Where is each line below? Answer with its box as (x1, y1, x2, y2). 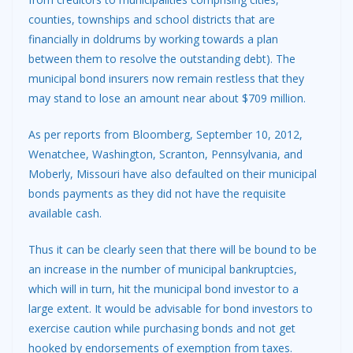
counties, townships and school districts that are (28, 12, 275, 28)
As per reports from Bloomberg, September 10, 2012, (28, 127, 303, 143)
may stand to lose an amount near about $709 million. (28, 91, 306, 106)
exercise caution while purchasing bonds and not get (28, 321, 295, 336)
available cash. (28, 206, 102, 221)
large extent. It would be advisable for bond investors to (28, 301, 313, 317)
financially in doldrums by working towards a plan (28, 32, 278, 47)
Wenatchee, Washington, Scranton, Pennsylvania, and (28, 147, 303, 162)
